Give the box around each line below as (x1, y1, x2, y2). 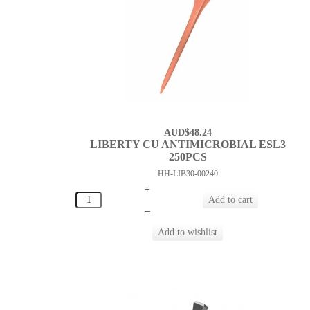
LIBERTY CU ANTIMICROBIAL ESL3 (89, 138, 286, 151)
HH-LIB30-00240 (157, 169, 218, 179)
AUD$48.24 (163, 127, 212, 138)
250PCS (168, 151, 207, 163)
